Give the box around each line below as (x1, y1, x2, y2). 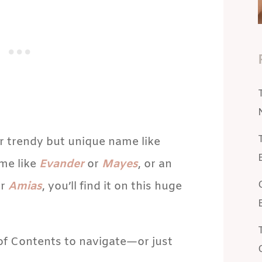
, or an (137, 157, 172, 173)
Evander (39, 157, 84, 173)
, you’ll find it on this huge (42, 179, 182, 195)
